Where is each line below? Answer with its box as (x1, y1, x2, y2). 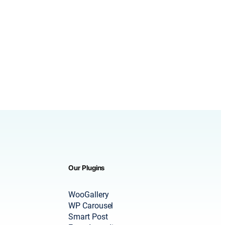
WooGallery (68, 190, 109, 200)
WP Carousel (68, 201, 114, 211)
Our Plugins (68, 163, 105, 172)
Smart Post (68, 212, 108, 222)
